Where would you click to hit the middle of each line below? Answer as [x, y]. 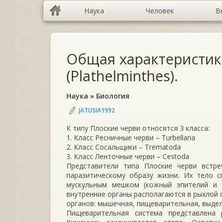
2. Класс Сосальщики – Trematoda [124, 147]
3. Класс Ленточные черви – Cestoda [128, 156]
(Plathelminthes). [122, 76]
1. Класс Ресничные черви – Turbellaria [131, 137]
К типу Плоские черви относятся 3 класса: [138, 128]
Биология [113, 96]
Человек [160, 11]
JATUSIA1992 [97, 110]
